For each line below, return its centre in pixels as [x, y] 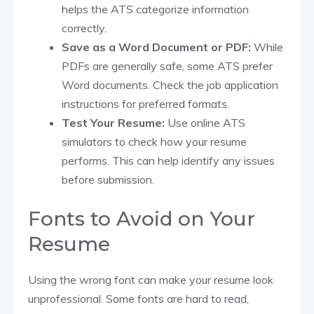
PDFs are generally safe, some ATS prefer [167, 66]
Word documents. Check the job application [170, 84]
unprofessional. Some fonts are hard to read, [138, 298]
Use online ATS [205, 122]
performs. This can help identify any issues [168, 160]
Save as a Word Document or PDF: [156, 47]
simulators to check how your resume [154, 141]
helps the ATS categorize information [155, 9]
